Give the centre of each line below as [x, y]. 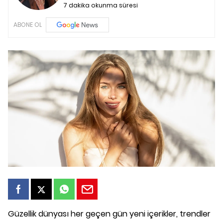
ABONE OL [28, 25]
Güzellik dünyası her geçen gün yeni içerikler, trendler [109, 214]
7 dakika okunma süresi [101, 5]
